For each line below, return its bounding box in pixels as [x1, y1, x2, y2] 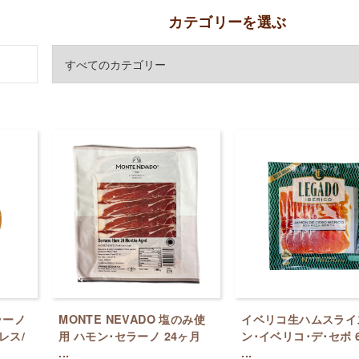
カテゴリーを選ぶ [168, 10, 287, 32]
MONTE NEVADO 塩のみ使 [58, 310, 205, 327]
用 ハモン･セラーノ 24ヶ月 [58, 327, 201, 344]
